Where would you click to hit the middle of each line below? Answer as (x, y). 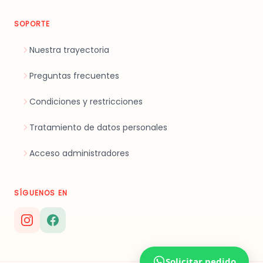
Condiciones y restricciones (86, 102)
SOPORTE (32, 24)
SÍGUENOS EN (41, 193)
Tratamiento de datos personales (98, 128)
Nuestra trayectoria (69, 50)
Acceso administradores (79, 154)
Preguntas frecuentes (74, 76)
